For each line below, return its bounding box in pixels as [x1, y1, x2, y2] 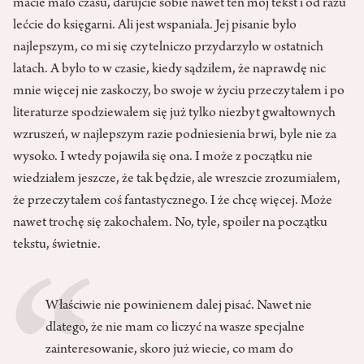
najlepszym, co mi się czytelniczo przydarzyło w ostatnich [13, 41, 323, 56]
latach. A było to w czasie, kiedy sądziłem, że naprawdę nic [13, 63, 326, 78]
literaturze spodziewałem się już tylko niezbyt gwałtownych [13, 106, 336, 122]
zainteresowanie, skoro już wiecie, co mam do [45, 343, 293, 358]
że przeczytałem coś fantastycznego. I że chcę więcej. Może [13, 194, 332, 210]
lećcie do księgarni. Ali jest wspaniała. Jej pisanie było [13, 19, 297, 34]
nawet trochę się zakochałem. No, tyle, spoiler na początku [13, 216, 327, 232]
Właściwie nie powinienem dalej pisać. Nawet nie [45, 299, 312, 314]
